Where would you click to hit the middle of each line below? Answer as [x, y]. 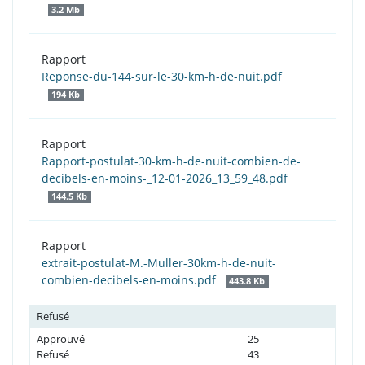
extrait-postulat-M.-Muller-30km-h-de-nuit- [159, 263]
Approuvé [61, 339]
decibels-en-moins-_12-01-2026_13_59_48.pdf [165, 178]
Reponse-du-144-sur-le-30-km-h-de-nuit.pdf [162, 77]
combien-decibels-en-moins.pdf [130, 280]
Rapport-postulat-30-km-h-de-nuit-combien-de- [171, 161]
